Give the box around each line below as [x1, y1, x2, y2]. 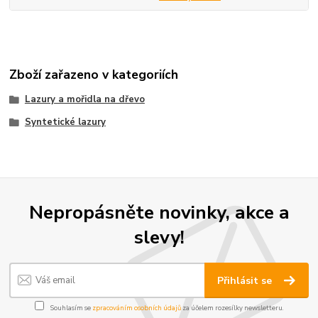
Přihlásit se [217, 273, 275, 287]
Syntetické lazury [24, 115, 106, 128]
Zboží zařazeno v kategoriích [9, 65, 179, 83]
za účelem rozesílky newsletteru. [180, 302, 284, 312]
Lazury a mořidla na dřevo [24, 93, 145, 106]
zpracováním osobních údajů [92, 302, 181, 312]
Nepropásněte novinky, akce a [28, 199, 290, 226]
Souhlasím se [48, 302, 92, 312]
